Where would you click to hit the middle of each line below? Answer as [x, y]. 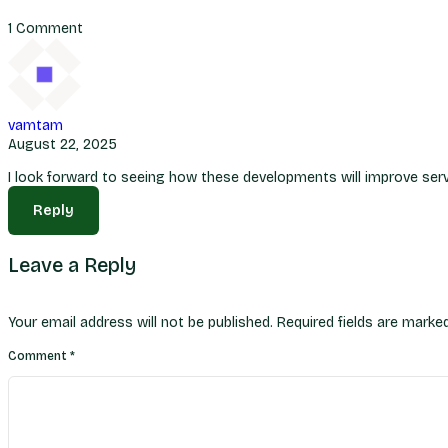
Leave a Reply [72, 265]
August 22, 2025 [62, 144]
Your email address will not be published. [140, 322]
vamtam [35, 125]
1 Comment [45, 28]
